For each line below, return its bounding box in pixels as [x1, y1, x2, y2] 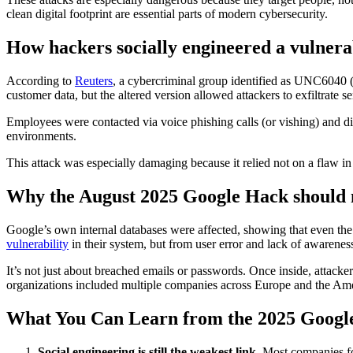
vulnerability [6, 236, 69, 251]
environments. [6, 129, 76, 143]
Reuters [75, 74, 113, 88]
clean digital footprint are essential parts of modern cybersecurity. [6, 7, 328, 21]
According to [6, 74, 75, 88]
